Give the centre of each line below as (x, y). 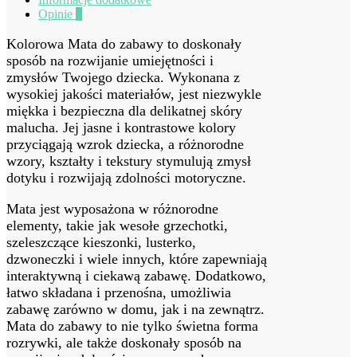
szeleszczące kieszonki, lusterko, (101, 242)
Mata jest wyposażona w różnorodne (112, 208)
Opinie (57, 14)
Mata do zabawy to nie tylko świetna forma (132, 326)
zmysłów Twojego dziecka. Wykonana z (123, 77)
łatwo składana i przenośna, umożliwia (119, 292)
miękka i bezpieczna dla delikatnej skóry (124, 110)
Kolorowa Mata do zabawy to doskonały (124, 43)
